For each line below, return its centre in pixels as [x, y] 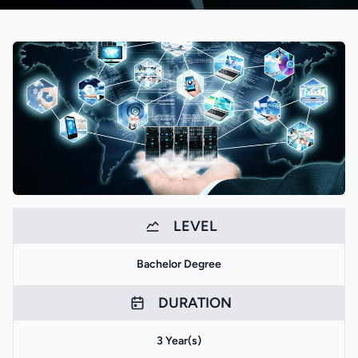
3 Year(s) [179, 341]
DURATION [195, 303]
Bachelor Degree [179, 264]
